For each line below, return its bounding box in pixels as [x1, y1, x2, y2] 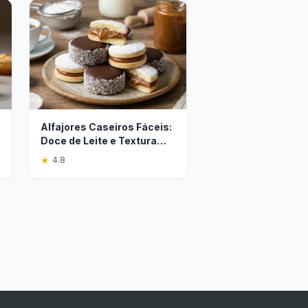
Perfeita [41, 148, 81, 160]
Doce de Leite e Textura [41, 135, 157, 146]
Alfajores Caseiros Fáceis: [41, 121, 172, 133]
